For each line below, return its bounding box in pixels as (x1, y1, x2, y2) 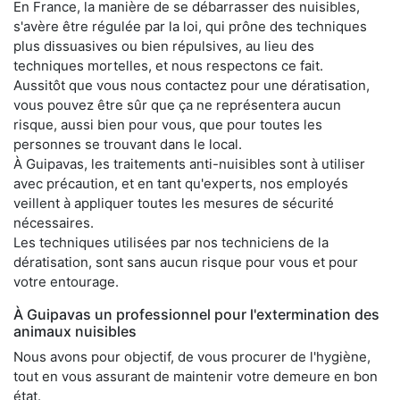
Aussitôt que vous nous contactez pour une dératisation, (13, 76, 370, 94)
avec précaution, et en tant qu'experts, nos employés (13, 174, 348, 192)
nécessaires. (13, 213, 94, 231)
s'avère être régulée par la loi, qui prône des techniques (13, 17, 367, 35)
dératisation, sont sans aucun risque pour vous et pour (13, 253, 358, 271)
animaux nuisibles (13, 321, 137, 340)
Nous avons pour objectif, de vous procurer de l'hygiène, (13, 347, 371, 365)
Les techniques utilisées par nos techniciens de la (13, 233, 329, 251)
